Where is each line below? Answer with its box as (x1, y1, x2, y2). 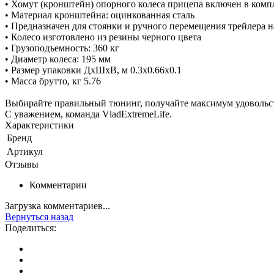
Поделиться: (5, 222, 56, 233)
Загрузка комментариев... (5, 200, 110, 211)
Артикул (7, 146, 43, 157)
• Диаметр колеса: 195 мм (5, 53, 111, 64)
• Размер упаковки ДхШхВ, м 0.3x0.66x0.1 (5, 64, 182, 75)
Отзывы (5, 158, 39, 169)
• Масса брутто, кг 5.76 (5, 75, 101, 86)
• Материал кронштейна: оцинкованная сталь (5, 9, 194, 20)
